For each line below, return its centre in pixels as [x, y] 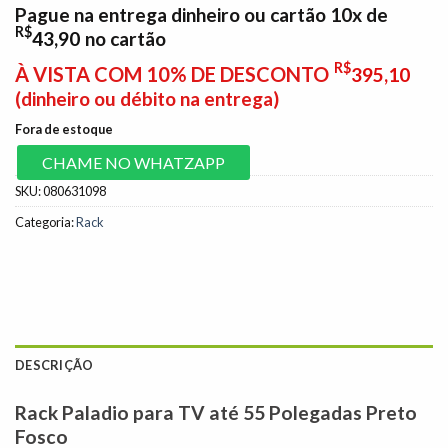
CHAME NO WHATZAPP [133, 162]
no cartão [125, 39]
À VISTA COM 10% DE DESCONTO [172, 74]
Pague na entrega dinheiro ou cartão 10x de [201, 15]
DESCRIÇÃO [54, 364]
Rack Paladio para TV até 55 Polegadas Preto [216, 412]
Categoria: [45, 221]
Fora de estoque [64, 129]
